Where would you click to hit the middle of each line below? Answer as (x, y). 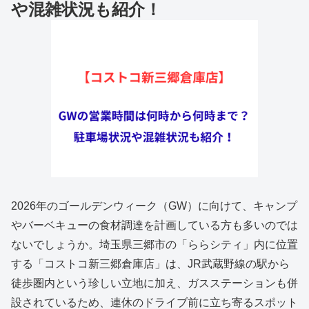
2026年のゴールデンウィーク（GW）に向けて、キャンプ (154, 206)
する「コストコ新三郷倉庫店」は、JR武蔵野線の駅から (150, 264)
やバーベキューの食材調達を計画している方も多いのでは (154, 226)
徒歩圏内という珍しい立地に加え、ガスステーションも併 (154, 283)
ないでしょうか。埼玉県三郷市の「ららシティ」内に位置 (154, 245)
